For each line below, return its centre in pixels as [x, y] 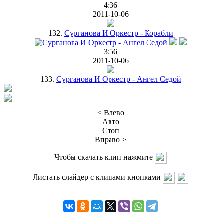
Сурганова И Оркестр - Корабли [118, 33]
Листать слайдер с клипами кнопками [98, 177]
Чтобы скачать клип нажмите [105, 157]
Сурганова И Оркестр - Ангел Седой [118, 79]
